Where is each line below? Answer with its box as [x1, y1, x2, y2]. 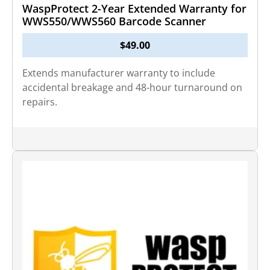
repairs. [22, 95, 57, 108]
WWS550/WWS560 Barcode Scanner [22, 14, 206, 28]
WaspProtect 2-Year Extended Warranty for [22, 1, 246, 16]
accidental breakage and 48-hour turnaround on [22, 81, 242, 94]
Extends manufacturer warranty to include [22, 66, 215, 80]
